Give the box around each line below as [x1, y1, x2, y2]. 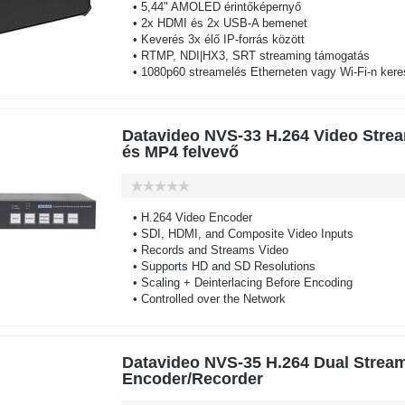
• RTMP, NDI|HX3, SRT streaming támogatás [121, 49, 370, 62]
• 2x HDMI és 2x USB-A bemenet [121, 16, 307, 30]
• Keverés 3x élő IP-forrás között [121, 33, 305, 46]
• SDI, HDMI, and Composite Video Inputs [121, 227, 353, 240]
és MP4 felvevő [121, 143, 239, 161]
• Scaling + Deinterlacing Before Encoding [121, 276, 353, 289]
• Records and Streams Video [121, 243, 288, 257]
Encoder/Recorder [121, 370, 263, 388]
